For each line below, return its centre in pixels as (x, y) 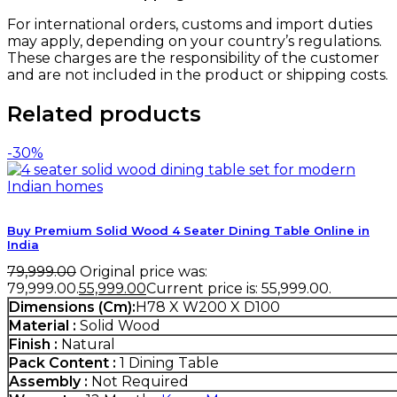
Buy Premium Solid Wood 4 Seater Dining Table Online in (188, 231)
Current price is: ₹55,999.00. (239, 289)
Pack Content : (62, 363)
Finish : (33, 345)
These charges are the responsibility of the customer (193, 58)
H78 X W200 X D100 (208, 307)
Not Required (138, 382)
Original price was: (144, 272)
